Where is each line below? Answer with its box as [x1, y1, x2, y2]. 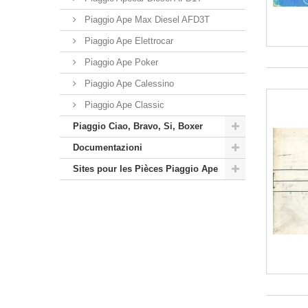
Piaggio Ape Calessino [82, 78, 174, 89]
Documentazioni [73, 142, 142, 153]
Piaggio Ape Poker [82, 56, 158, 67]
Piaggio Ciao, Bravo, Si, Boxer [73, 120, 203, 131]
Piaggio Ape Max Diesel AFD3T [82, 14, 210, 25]
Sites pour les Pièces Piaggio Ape [73, 163, 218, 174]
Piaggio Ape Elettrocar [82, 35, 173, 46]
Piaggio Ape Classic [82, 99, 164, 110]
